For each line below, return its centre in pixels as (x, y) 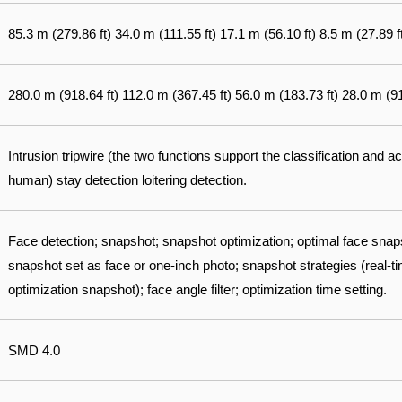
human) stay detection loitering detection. (127, 180)
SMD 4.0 (34, 350)
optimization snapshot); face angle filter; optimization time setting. (197, 289)
